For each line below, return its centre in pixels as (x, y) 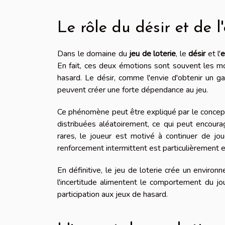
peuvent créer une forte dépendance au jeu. (133, 90)
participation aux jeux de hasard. (113, 195)
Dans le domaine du (93, 54)
